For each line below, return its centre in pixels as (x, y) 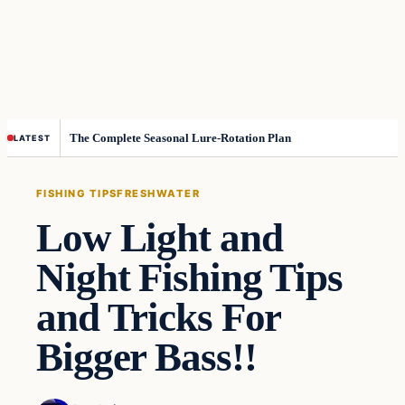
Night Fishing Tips (189, 277)
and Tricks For (159, 317)
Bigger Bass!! (146, 357)
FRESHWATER (159, 193)
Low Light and (160, 237)
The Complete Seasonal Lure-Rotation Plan (181, 138)
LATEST (32, 137)
